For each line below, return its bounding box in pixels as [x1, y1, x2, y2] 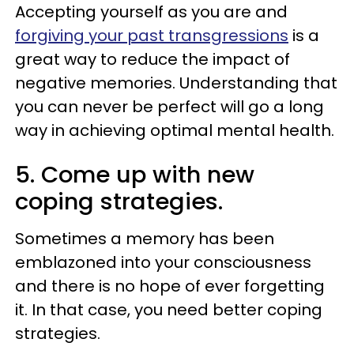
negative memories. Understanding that [15, 71, 337, 94]
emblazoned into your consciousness [15, 250, 311, 273]
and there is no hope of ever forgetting [15, 274, 325, 297]
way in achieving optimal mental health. [15, 119, 334, 141]
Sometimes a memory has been [15, 227, 274, 250]
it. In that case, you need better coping [15, 298, 322, 321]
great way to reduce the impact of [15, 47, 290, 70]
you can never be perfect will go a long [15, 95, 324, 118]
